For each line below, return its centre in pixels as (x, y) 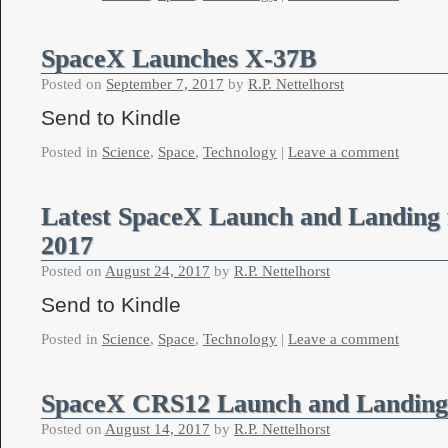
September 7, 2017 (165, 84)
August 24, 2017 (157, 271)
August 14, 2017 (157, 429)
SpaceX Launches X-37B (178, 58)
